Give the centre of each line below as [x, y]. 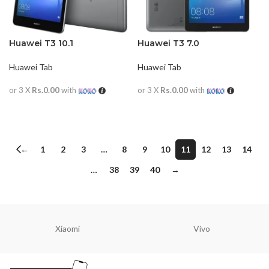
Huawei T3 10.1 [41, 43]
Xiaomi [67, 228]
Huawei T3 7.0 [168, 43]
